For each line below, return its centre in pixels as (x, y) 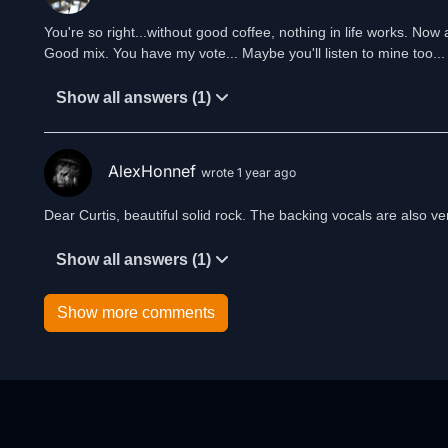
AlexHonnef (154, 171)
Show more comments (136, 312)
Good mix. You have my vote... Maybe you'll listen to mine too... (244, 53)
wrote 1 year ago (248, 173)
